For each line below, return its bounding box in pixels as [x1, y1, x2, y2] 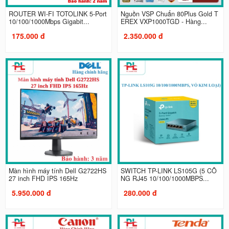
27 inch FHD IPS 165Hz [8, 173, 78, 183]
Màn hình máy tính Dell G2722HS [8, 166, 106, 175]
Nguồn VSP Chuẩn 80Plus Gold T [121, 9, 218, 19]
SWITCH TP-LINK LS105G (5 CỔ [121, 166, 217, 175]
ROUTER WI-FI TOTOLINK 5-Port [8, 9, 107, 19]
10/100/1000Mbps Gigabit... [8, 17, 89, 27]
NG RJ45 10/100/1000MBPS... [121, 173, 209, 183]
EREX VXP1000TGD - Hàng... [121, 17, 207, 27]
